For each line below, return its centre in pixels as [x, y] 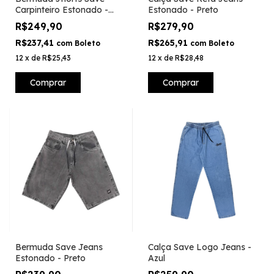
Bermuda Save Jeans [59, 247]
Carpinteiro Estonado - [62, 10]
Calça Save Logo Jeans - [199, 247]
